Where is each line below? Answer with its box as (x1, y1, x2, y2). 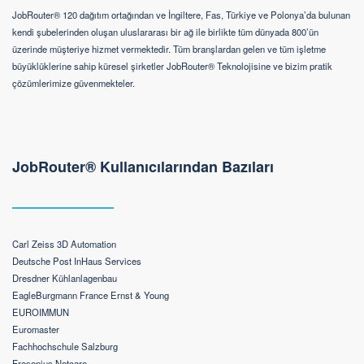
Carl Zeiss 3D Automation (12, 236, 116, 250)
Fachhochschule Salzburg (12, 339, 118, 353)
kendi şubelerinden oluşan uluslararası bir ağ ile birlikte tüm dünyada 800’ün (12, 25, 318, 39)
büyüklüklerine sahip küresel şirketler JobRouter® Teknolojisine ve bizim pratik (12, 59, 332, 73)
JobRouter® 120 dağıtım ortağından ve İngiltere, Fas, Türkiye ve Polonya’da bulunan (12, 8, 350, 22)
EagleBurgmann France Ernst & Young (12, 288, 169, 301)
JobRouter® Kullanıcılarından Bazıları (12, 155, 274, 177)
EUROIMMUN (12, 305, 69, 318)
